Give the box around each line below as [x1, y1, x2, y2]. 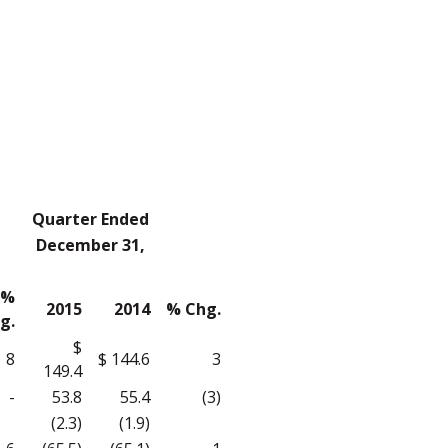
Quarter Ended [32, 208, 149, 230]
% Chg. [166, 298, 221, 320]
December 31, [36, 234, 145, 256]
